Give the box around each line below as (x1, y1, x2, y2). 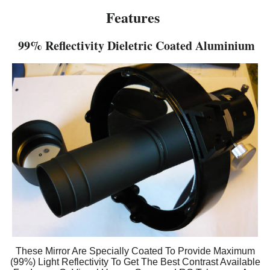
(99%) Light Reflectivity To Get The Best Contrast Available (10, 256, 260, 267)
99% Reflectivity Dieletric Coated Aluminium (18, 37, 255, 55)
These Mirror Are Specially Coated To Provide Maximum (15, 245, 255, 256)
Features (105, 7, 165, 28)
